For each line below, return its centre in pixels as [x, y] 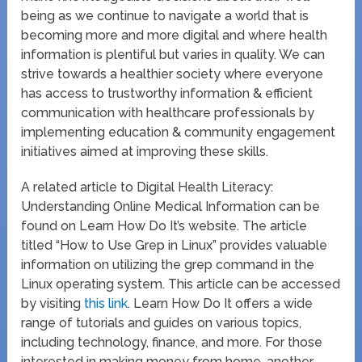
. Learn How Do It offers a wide [221, 303]
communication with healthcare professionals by [168, 112]
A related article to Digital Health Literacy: [147, 187]
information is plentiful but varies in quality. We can [173, 54]
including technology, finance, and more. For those [172, 342]
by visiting [53, 303]
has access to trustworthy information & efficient [167, 93]
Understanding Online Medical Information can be [171, 206]
